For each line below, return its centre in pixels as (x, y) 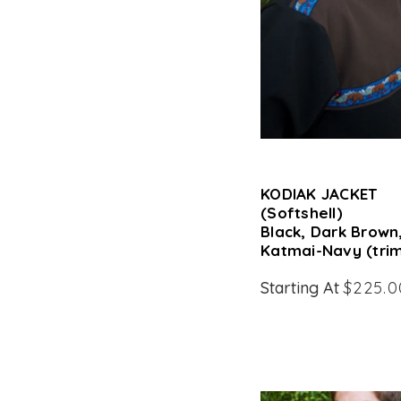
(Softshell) (302, 213)
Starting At (303, 288)
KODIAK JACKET (319, 194)
